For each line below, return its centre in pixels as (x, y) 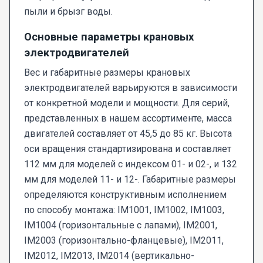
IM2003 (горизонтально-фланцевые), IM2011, (124, 240)
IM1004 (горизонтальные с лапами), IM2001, (121, 225)
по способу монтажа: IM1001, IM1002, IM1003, (124, 210)
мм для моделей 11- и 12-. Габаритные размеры (130, 179)
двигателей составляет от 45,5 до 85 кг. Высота (128, 134)
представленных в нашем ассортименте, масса (128, 118)
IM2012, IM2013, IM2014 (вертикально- (109, 256)
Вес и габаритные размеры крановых (107, 73)
